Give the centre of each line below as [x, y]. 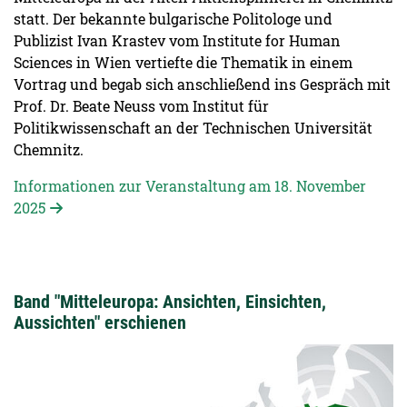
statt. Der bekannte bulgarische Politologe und [173, 19]
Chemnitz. [49, 150]
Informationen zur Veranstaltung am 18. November [190, 186]
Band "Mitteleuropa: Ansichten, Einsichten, [170, 302]
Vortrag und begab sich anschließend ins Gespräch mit [202, 84]
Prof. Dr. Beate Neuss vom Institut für [141, 106]
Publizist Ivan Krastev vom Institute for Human [177, 41]
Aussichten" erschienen [100, 323]
